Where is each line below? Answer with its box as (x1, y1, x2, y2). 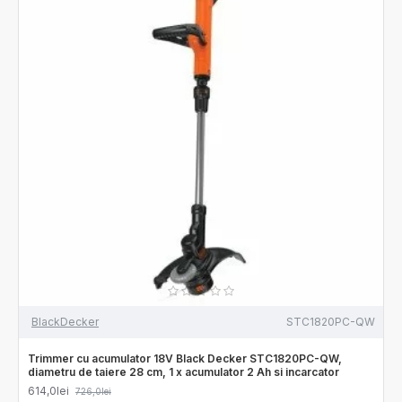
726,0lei (75, 385, 111, 397)
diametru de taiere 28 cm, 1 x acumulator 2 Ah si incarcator (28, 364, 339, 379)
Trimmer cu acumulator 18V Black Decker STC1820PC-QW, (28, 351, 342, 365)
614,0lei (28, 383, 69, 398)
